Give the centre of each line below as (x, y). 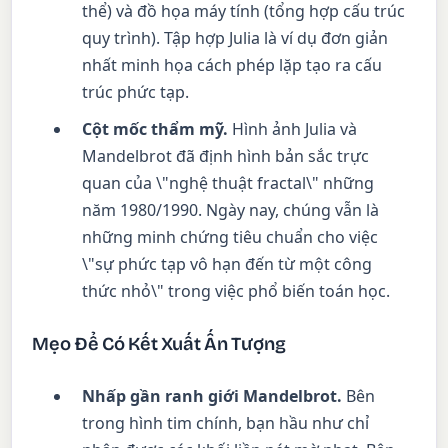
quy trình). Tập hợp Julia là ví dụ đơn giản (235, 37)
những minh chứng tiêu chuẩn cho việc (230, 236)
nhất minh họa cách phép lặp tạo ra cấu (232, 64)
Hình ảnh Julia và (293, 128)
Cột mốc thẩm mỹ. (155, 128)
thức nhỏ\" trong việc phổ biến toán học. (236, 290)
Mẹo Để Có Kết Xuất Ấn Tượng (159, 343)
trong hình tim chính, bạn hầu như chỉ (226, 422)
